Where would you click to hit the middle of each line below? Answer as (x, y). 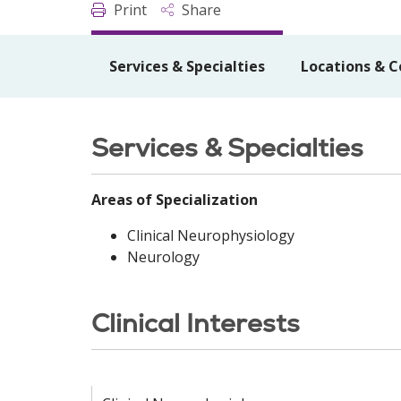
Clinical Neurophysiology (211, 235)
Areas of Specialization (175, 200)
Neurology (163, 257)
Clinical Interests (196, 323)
